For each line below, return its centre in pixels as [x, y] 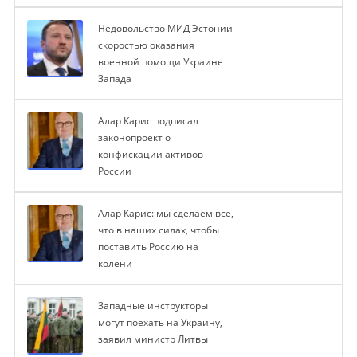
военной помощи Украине [160, 62]
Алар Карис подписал [148, 121]
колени [115, 264]
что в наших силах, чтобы [158, 230]
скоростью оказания [146, 45]
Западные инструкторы [153, 306]
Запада [114, 79]
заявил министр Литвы [153, 339]
